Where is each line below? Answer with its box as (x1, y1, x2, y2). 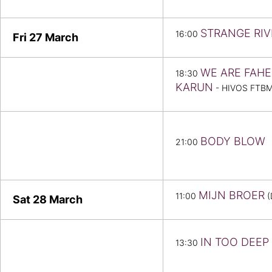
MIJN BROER (199, 189, 265, 202)
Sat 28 (13, 193, 49, 206)
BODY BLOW (200, 135, 265, 148)
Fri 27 (13, 31, 45, 44)
